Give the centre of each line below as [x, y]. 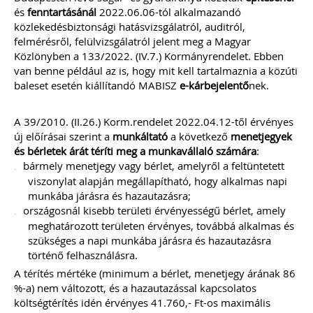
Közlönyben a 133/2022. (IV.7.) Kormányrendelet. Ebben [149, 56]
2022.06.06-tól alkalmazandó [169, 12]
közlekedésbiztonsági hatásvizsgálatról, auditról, [130, 27]
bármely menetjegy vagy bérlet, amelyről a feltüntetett [154, 166]
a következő [199, 136]
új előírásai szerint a [63, 136]
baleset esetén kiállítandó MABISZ [97, 85]
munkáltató [140, 136]
